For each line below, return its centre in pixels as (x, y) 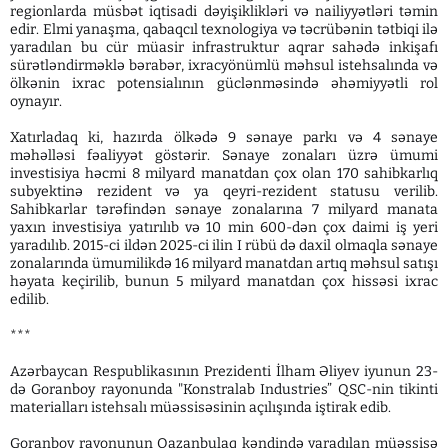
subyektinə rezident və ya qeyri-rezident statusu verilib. (224, 191)
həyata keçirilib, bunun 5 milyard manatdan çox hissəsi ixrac (224, 281)
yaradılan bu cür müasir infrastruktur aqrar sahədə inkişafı (224, 47)
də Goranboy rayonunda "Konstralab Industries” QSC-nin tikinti (224, 389)
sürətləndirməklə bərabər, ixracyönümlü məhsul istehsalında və (224, 65)
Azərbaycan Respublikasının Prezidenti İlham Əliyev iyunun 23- (224, 371)
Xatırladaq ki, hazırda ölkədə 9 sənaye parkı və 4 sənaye (224, 137)
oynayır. (36, 101)
